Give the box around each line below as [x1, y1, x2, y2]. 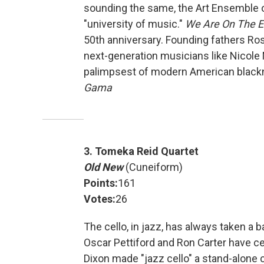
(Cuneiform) [123, 161, 183, 174]
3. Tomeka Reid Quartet [84, 145, 199, 158]
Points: [84, 177, 118, 190]
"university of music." [84, 18, 185, 31]
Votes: [84, 193, 115, 206]
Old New [84, 161, 123, 174]
